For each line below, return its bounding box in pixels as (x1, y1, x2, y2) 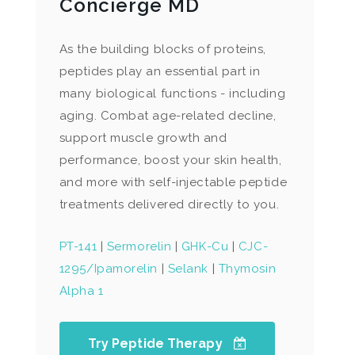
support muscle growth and (59, 131, 227, 145)
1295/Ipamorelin (59, 261, 158, 276)
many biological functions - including (59, 86, 286, 101)
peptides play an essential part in (59, 64, 261, 78)
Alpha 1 (59, 284, 104, 298)
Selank (167, 261, 209, 276)
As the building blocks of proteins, (59, 42, 267, 56)
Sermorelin (106, 239, 172, 254)
